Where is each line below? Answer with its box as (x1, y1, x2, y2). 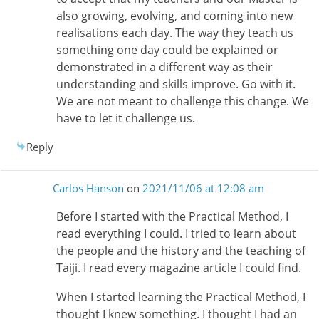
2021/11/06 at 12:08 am (142, 181, 264, 196)
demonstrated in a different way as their (56, 58, 273, 75)
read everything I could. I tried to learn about (56, 226, 296, 242)
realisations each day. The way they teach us (56, 24, 293, 41)
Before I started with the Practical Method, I (56, 209, 288, 225)
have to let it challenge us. (56, 110, 195, 126)
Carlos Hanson (52, 181, 124, 196)
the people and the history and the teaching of (56, 243, 305, 259)
